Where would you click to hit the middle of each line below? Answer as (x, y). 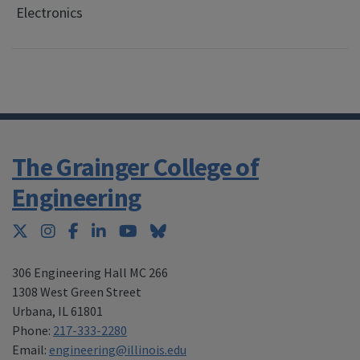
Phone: (33, 330)
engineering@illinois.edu (118, 349)
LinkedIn (135, 230)
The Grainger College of (135, 167)
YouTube (166, 230)
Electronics (49, 12)
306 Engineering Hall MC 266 (90, 272)
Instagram (90, 230)
